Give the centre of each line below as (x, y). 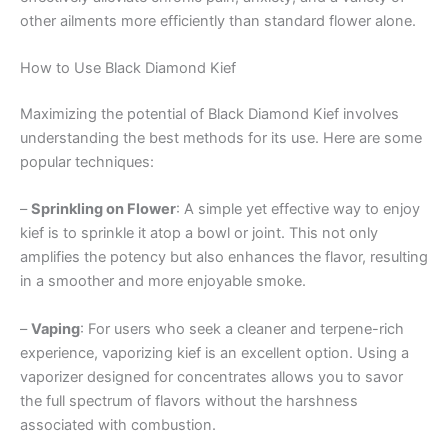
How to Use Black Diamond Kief (128, 68)
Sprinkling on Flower (103, 209)
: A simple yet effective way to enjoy (298, 209)
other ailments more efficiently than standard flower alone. (218, 20)
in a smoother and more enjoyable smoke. (163, 281)
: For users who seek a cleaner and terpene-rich (242, 328)
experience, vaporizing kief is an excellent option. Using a (214, 352)
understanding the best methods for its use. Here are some (221, 138)
